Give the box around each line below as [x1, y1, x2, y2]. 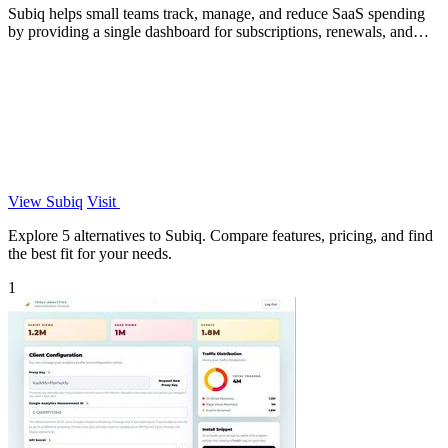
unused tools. [8, 40, 91, 58]
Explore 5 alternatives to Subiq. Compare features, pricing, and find [8, 226, 433, 244]
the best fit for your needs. [8, 244, 172, 262]
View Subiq [8, 192, 83, 210]
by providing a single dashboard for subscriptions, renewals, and [8, 22, 413, 40]
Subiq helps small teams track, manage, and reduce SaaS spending [8, 4, 425, 22]
